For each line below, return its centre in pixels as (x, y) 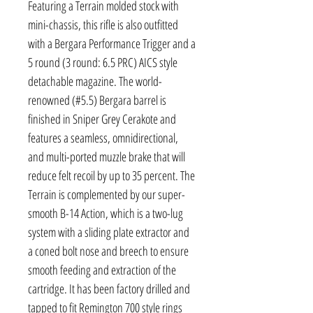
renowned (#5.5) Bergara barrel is (97, 100)
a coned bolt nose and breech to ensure (108, 251)
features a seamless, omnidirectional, (103, 138)
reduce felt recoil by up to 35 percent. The (111, 176)
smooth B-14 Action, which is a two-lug (105, 213)
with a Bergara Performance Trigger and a (112, 44)
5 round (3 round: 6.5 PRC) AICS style (103, 63)
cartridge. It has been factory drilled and (109, 289)
